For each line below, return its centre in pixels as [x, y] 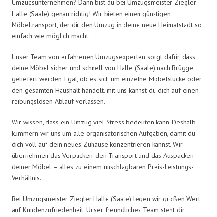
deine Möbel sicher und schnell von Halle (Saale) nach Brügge [102, 68]
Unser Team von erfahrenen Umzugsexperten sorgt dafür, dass [103, 56]
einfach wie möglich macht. [51, 36]
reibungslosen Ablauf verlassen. [58, 101]
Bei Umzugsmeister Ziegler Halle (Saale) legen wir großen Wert [106, 198]
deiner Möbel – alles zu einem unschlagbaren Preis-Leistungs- [103, 166]
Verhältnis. [26, 178]
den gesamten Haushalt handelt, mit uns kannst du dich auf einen [105, 90]
